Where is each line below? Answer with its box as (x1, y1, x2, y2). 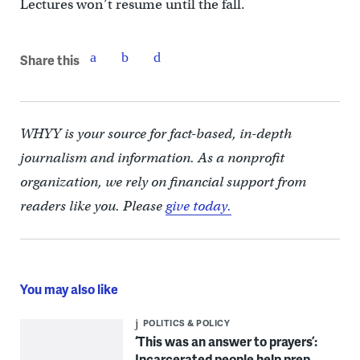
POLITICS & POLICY (142, 317, 231, 329)
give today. (165, 198, 231, 215)
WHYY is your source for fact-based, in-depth (19, 125, 292, 143)
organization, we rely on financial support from (19, 174, 306, 191)
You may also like (19, 280, 118, 299)
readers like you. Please (19, 198, 166, 215)
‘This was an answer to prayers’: (134, 332, 317, 351)
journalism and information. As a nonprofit (19, 149, 284, 167)
